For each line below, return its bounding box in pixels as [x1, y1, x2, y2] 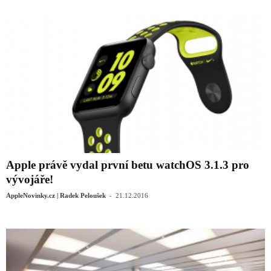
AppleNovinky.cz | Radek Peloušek [6, 191, 106, 199]
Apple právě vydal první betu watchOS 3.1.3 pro [6, 158, 249, 171]
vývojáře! [6, 172, 53, 186]
